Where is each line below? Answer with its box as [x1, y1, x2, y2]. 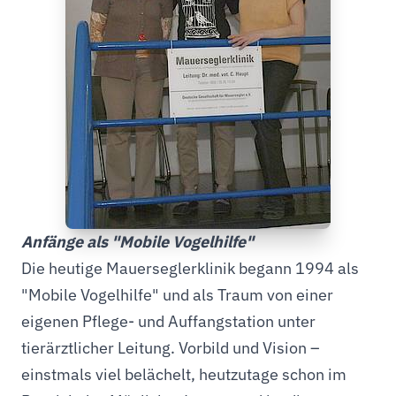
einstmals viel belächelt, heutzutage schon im [21, 364, 346, 385]
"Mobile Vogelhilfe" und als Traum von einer [21, 285, 333, 305]
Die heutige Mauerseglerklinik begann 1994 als [21, 258, 359, 278]
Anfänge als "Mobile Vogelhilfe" [21, 232, 254, 252]
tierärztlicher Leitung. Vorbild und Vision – [21, 338, 320, 358]
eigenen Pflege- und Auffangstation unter [21, 311, 316, 331]
